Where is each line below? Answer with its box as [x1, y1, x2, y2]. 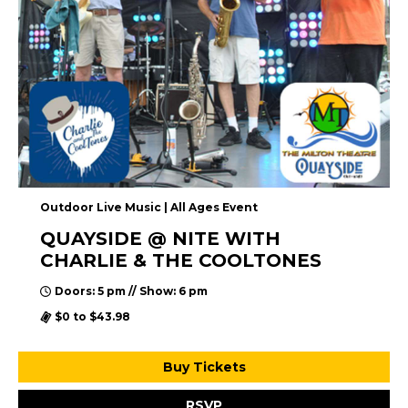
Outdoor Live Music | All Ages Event [40, 200, 258, 215]
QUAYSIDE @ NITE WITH [40, 228, 280, 250]
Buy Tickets [162, 359, 246, 376]
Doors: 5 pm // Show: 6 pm [55, 284, 208, 299]
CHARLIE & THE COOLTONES [40, 250, 321, 272]
